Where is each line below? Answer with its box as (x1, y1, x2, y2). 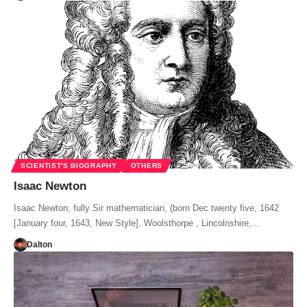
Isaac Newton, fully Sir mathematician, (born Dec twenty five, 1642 (14, 203, 279, 214)
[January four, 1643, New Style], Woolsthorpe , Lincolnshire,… (14, 218, 260, 229)
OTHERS (130, 162, 162, 170)
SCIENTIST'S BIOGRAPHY (21, 162, 117, 170)
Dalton (26, 240, 52, 250)
